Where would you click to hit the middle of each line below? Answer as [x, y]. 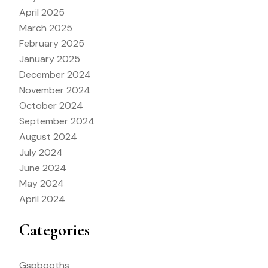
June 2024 [43, 167]
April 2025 [42, 12]
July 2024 [41, 152]
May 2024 [42, 183]
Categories [54, 229]
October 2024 [51, 105]
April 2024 [42, 199]
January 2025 [50, 59]
